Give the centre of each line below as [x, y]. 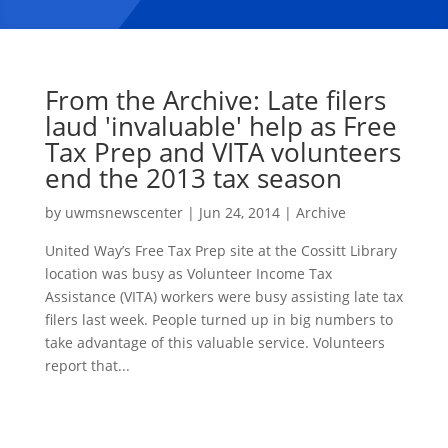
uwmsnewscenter [123, 212]
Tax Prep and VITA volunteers [222, 151]
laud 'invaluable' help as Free [220, 125]
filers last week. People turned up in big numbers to [218, 319]
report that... [87, 365]
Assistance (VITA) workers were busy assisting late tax [223, 296]
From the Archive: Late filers [215, 99]
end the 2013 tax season [193, 177]
